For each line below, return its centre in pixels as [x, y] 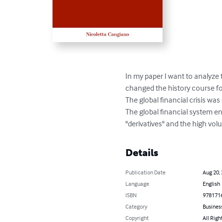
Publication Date [146, 172]
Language [138, 184]
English [211, 184]
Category [137, 207]
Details [142, 153]
